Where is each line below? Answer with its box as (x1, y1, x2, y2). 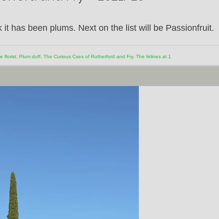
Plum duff (19, 54, 41, 59)
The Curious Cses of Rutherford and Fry (44, 54, 133, 59)
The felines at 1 (136, 54, 171, 59)
